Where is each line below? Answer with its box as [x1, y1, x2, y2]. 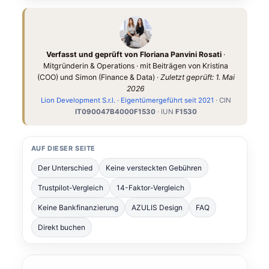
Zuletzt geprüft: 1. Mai [160, 73, 235, 82]
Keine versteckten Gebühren [105, 163, 202, 172]
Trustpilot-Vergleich [37, 183, 103, 192]
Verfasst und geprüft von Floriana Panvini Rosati [46, 50, 222, 59]
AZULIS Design [131, 203, 183, 212]
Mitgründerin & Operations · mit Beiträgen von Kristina [43, 61, 228, 70]
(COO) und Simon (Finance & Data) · [37, 73, 160, 82]
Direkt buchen [37, 223, 85, 232]
